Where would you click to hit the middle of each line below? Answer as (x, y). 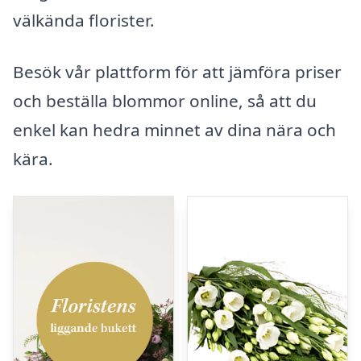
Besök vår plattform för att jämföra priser (177, 72)
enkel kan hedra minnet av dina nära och (174, 130)
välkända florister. (84, 21)
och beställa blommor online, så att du (165, 101)
